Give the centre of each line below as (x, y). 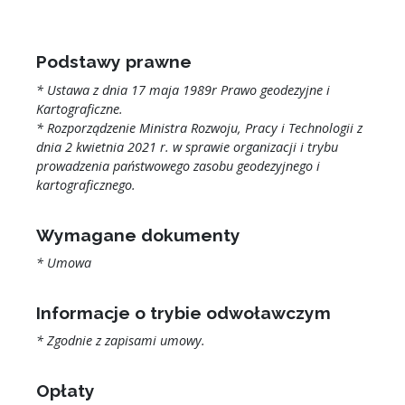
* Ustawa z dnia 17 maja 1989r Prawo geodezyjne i (183, 89)
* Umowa (63, 262)
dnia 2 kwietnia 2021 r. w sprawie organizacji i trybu (187, 146)
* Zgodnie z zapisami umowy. (120, 340)
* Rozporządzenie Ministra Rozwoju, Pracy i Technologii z (199, 127)
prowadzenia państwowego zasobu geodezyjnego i (178, 165)
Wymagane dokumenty (138, 235)
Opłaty (65, 390)
